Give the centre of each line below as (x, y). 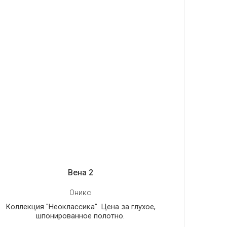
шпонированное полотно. (81, 216)
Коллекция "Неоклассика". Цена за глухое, (80, 206)
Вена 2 (80, 172)
